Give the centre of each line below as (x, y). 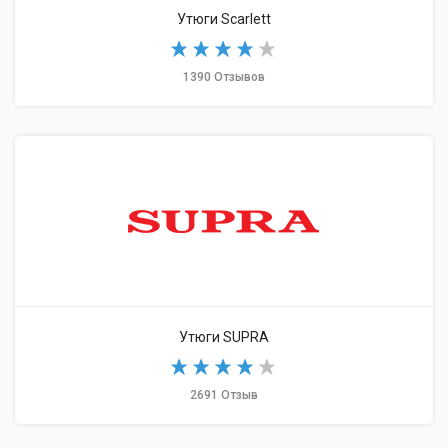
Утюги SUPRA (224, 337)
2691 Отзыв (224, 395)
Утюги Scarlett (224, 19)
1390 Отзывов (224, 77)
